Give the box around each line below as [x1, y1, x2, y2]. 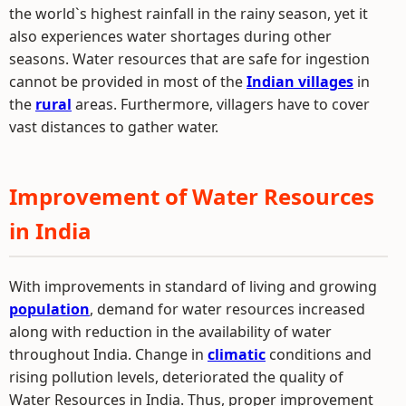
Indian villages [246, 72, 353, 92]
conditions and [266, 344, 372, 364]
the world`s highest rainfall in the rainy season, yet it [9, 4, 368, 24]
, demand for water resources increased [90, 299, 365, 319]
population [9, 299, 90, 319]
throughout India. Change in [9, 344, 208, 364]
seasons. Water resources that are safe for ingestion [9, 49, 370, 69]
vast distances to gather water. [9, 117, 218, 137]
